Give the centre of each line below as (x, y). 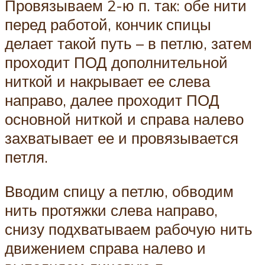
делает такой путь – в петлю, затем (128, 43)
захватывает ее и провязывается (122, 138)
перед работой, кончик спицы (108, 25)
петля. (26, 157)
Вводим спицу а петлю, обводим (119, 191)
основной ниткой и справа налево (124, 119)
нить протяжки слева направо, (111, 210)
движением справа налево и (105, 248)
